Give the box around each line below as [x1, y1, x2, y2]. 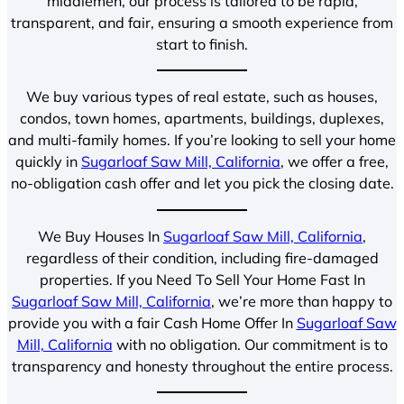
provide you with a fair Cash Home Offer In [7, 313, 297, 332]
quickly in [15, 152, 81, 171]
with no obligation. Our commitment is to [112, 335, 388, 353]
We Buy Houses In [38, 226, 163, 245]
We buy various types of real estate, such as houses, [26, 87, 378, 106]
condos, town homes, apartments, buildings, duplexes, [20, 109, 384, 128]
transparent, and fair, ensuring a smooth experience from [11, 14, 393, 32]
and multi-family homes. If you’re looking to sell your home [8, 131, 396, 150]
